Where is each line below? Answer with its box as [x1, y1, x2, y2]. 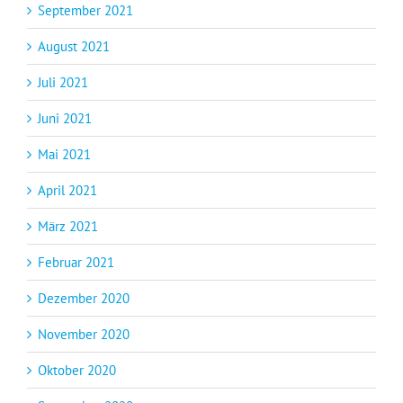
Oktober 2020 [38, 361, 116, 379]
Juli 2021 [38, 73, 88, 91]
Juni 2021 [38, 109, 92, 127]
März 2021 [38, 217, 98, 235]
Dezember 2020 [38, 289, 130, 307]
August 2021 [38, 37, 110, 55]
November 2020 [38, 325, 130, 343]
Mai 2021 [38, 145, 91, 163]
